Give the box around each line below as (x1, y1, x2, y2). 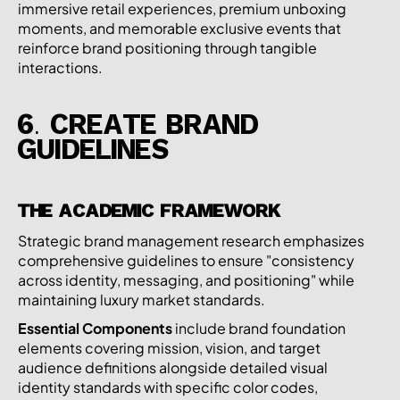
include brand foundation (172, 318, 346, 337)
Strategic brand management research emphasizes (18, 230, 364, 250)
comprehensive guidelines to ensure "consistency (18, 250, 354, 270)
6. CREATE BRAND (18, 116, 259, 138)
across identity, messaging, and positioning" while (18, 270, 354, 289)
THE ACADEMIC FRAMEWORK (18, 204, 281, 220)
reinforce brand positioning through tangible (18, 37, 317, 57)
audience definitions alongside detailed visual (18, 357, 328, 377)
